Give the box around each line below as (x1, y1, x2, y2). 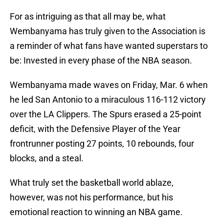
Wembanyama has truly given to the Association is (10, 26, 205, 37)
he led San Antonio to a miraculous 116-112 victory (10, 94, 206, 105)
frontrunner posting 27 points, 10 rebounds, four (10, 138, 194, 149)
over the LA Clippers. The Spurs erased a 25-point (10, 109, 201, 120)
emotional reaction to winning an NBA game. (10, 207, 183, 218)
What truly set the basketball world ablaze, (10, 177, 174, 188)
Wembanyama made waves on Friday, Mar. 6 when (10, 80, 208, 90)
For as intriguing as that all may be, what (10, 11, 166, 22)
